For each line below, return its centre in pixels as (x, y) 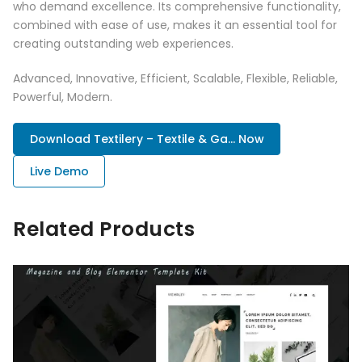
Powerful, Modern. (63, 97)
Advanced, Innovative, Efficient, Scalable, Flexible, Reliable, (175, 79)
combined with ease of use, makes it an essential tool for (175, 25)
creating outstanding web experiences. (123, 44)
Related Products (104, 229)
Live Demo (59, 172)
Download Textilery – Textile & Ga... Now (147, 139)
